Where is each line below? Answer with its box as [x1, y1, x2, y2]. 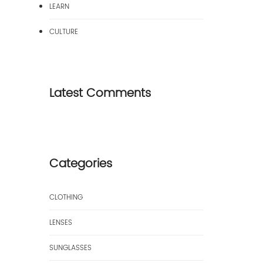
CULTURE [49, 26, 78, 38]
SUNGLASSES [49, 242, 92, 254]
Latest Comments [49, 84, 151, 103]
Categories [49, 154, 112, 174]
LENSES [49, 217, 72, 228]
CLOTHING [49, 192, 83, 203]
